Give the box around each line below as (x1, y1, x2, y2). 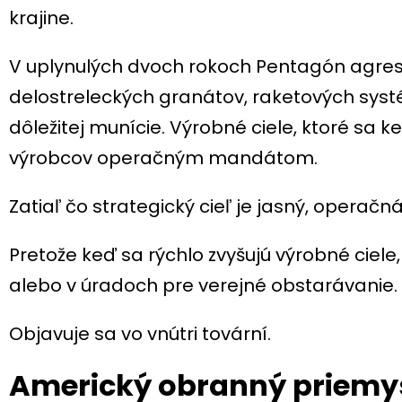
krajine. (9, 4, 74, 31)
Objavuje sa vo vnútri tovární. (9, 320, 271, 346)
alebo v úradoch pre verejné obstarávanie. (9, 272, 398, 298)
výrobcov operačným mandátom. (9, 144, 318, 170)
